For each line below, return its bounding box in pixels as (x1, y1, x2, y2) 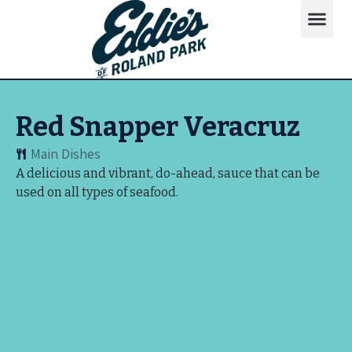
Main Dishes (31, 145, 101, 163)
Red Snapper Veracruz (16, 111, 300, 143)
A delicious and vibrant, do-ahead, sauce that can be (16, 166, 320, 181)
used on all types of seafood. (16, 185, 178, 200)
